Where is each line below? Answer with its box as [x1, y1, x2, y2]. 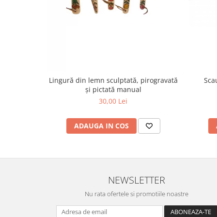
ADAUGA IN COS [74, 121, 129, 131]
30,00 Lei [99, 96, 127, 106]
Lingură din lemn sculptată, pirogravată [48, 76, 178, 85]
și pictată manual [85, 85, 141, 94]
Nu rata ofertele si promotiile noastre [85, 189, 188, 199]
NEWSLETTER [108, 173, 165, 187]
